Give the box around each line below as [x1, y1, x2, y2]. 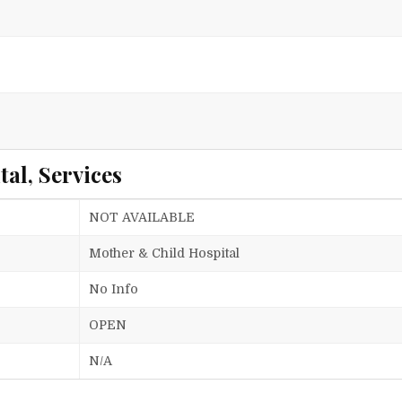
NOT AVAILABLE [89, 210, 196, 225]
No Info [89, 282, 139, 297]
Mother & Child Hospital [89, 246, 240, 261]
